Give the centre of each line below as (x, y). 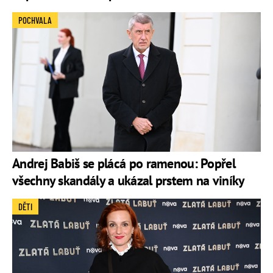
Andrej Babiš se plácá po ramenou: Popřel (124, 164)
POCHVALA (35, 20)
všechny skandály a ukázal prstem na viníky (129, 181)
